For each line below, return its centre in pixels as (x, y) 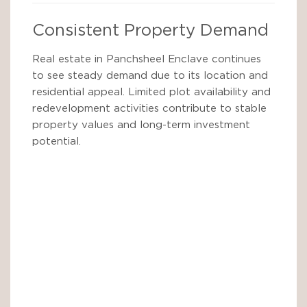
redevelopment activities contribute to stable (149, 109)
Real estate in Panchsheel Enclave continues (147, 59)
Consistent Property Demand (150, 31)
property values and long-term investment (141, 125)
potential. (57, 142)
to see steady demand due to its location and (150, 76)
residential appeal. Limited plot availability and (151, 92)
